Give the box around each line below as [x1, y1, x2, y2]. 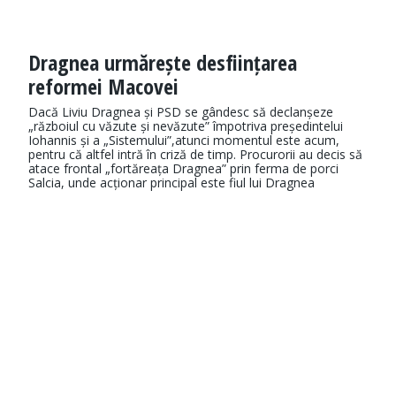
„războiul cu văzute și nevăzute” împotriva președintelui [28, 118, 343, 135]
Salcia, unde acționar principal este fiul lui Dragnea [28, 174, 315, 192]
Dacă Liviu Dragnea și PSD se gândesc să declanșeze [28, 103, 333, 121]
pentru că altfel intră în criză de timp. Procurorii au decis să [28, 146, 362, 164]
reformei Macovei [28, 72, 179, 102]
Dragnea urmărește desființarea [28, 48, 297, 78]
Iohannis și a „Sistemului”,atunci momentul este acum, [28, 132, 339, 149]
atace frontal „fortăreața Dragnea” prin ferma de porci [28, 160, 339, 178]
